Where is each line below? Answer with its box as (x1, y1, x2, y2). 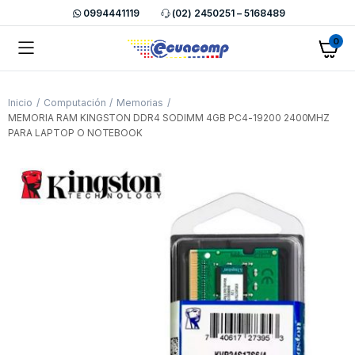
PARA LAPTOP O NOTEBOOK (8, 127, 143, 139)
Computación (43, 97, 106, 109)
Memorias (116, 97, 164, 109)
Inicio (8, 97, 32, 109)
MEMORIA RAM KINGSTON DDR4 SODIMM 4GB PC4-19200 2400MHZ (8, 112, 330, 124)
